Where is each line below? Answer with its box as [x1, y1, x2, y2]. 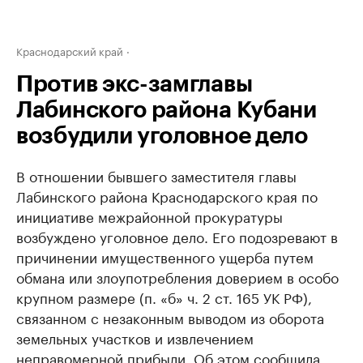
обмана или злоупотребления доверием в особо [16, 266, 339, 287]
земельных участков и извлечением [16, 327, 254, 348]
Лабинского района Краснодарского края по [16, 185, 318, 206]
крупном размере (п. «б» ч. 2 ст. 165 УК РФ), [16, 286, 312, 307]
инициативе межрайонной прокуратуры [16, 205, 283, 226]
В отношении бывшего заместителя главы [16, 164, 297, 186]
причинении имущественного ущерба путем [16, 246, 314, 267]
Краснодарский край [16, 42, 123, 58]
